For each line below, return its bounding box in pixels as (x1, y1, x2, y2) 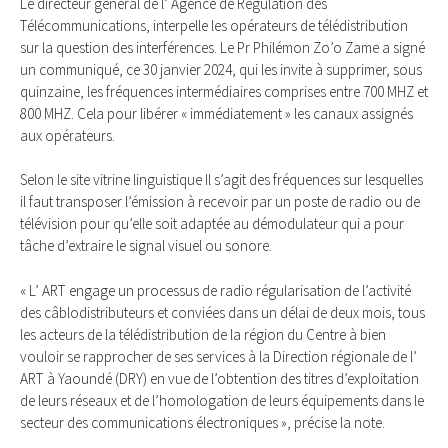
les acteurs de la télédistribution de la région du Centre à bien (20, 325, 386, 345)
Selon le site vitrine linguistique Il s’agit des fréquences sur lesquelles (20, 170, 423, 190)
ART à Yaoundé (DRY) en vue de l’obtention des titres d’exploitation (20, 369, 419, 389)
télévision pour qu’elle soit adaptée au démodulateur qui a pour (20, 214, 404, 234)
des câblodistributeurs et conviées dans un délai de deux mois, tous (20, 303, 425, 323)
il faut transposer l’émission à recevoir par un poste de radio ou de (20, 192, 420, 212)
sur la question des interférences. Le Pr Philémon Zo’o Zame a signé (20, 37, 425, 57)
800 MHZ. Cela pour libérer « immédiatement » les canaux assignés (20, 103, 413, 123)
